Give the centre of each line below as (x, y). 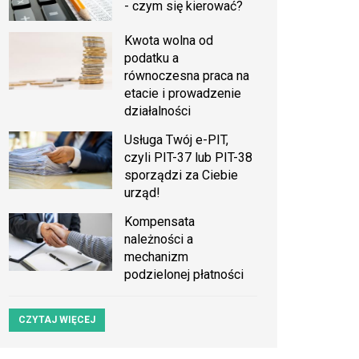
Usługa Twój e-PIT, (177, 139)
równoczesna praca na (187, 75)
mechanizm (157, 256)
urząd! (143, 192)
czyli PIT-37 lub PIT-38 (189, 157)
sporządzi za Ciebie (182, 175)
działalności (158, 111)
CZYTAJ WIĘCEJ (57, 319)
